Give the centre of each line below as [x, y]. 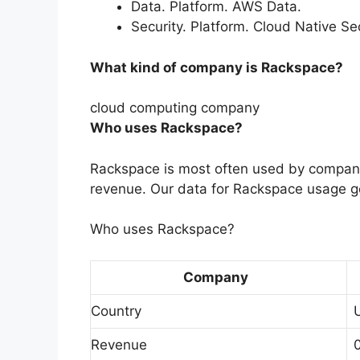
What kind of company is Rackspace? [217, 67]
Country [116, 311]
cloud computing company [175, 108]
